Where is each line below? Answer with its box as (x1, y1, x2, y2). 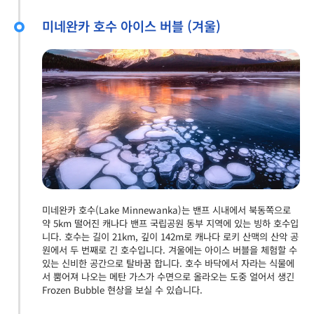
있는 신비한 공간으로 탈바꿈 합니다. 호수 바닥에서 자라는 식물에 (42, 256, 294, 270)
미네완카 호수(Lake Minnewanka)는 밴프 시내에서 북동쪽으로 (42, 203, 291, 217)
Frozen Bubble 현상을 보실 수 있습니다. (42, 282, 203, 296)
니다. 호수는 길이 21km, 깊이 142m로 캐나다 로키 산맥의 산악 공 (42, 229, 299, 243)
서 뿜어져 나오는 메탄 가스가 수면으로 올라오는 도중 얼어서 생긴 (42, 269, 294, 283)
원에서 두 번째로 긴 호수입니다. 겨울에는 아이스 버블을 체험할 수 (42, 243, 297, 257)
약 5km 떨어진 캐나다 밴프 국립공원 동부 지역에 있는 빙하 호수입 (42, 216, 299, 230)
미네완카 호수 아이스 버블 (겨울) (42, 15, 221, 35)
